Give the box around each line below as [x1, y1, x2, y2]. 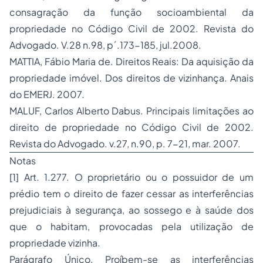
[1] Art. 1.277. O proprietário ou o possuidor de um [9, 171, 254, 183]
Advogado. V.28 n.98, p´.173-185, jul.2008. [9, 39, 201, 51]
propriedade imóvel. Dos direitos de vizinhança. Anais [9, 72, 254, 84]
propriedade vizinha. [9, 237, 100, 249]
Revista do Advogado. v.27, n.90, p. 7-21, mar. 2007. [9, 137, 241, 150]
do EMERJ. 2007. [9, 88, 85, 100]
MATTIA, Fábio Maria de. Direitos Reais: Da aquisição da [9, 55, 254, 68]
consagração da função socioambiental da [9, 6, 254, 18]
